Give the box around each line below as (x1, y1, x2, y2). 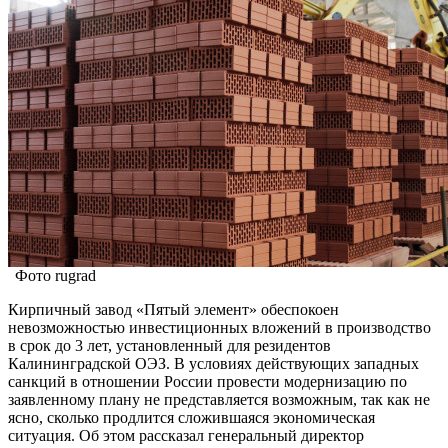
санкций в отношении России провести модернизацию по (8, 372, 407, 390)
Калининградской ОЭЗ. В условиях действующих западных (8, 354, 419, 372)
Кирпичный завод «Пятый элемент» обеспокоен (8, 300, 339, 318)
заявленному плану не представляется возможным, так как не (8, 390, 430, 408)
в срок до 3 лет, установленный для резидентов (8, 336, 331, 354)
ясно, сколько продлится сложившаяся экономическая (8, 408, 375, 426)
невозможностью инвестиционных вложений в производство (8, 318, 431, 336)
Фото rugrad (15, 266, 96, 284)
